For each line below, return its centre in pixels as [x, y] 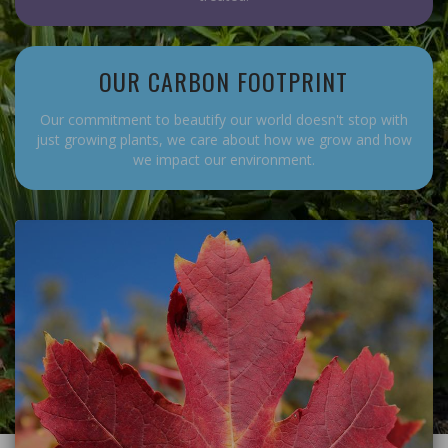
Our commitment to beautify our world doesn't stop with [224, 120]
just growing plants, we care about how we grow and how [224, 140]
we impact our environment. [224, 160]
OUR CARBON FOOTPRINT [224, 81]
